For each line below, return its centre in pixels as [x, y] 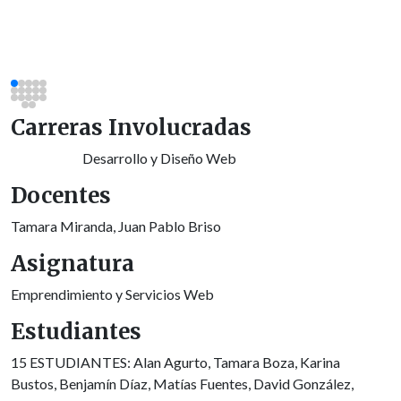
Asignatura [73, 263]
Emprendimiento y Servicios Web [112, 294]
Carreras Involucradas [131, 127]
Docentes [61, 195]
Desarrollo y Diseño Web [159, 158]
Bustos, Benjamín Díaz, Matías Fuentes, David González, [182, 383]
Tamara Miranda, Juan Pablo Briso [116, 226]
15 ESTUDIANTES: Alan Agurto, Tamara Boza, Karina [175, 362]
